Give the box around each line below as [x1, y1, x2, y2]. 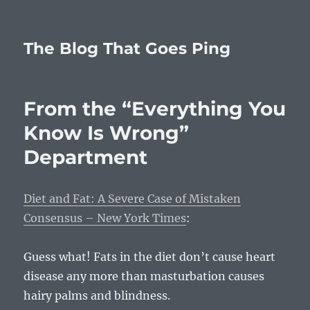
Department [24, 145, 148, 169]
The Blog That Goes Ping [24, 39, 231, 58]
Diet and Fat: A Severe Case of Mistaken [24, 192, 241, 206]
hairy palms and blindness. [24, 289, 171, 302]
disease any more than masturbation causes [24, 269, 265, 283]
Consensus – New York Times [24, 211, 187, 225]
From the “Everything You [24, 97, 286, 120]
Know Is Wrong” [24, 121, 190, 145]
